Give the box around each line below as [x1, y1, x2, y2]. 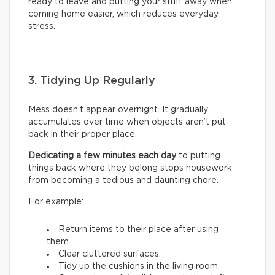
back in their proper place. [28, 130, 137, 139]
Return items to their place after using [58, 225, 219, 234]
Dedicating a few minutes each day [28, 152, 179, 161]
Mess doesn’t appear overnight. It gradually [28, 106, 208, 115]
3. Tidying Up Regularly [28, 76, 155, 87]
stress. [28, 22, 55, 31]
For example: [28, 198, 83, 207]
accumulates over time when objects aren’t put [28, 118, 226, 127]
